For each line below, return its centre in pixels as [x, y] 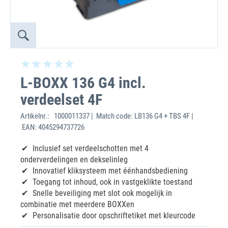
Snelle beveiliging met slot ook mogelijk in [102, 193]
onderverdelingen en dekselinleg [74, 160]
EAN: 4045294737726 [52, 127]
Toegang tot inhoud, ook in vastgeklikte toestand [112, 182]
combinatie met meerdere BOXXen [77, 204]
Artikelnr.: [36, 116]
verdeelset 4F [61, 99]
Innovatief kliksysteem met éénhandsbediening [110, 171]
